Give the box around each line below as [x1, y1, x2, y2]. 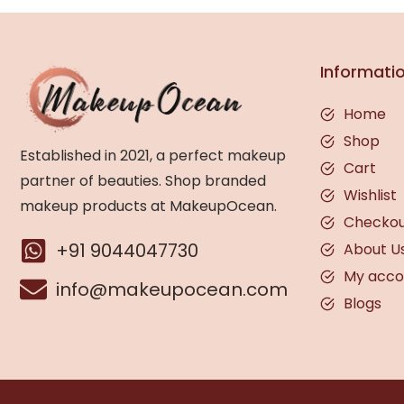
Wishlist [344, 185, 397, 207]
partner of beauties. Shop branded [20, 170, 266, 191]
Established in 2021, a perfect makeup [20, 144, 286, 166]
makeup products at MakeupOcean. [20, 195, 280, 216]
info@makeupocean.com [56, 276, 288, 302]
